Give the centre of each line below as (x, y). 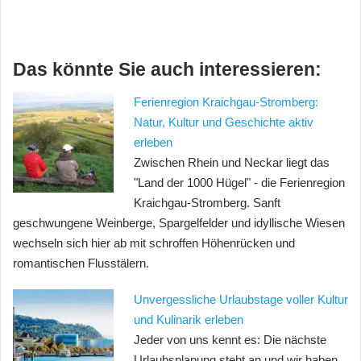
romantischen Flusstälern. (81, 263)
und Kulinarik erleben (189, 319)
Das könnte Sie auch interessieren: (167, 70)
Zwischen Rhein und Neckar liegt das (232, 162)
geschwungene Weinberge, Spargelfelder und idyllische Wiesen (179, 222)
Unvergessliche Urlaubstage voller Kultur (241, 299)
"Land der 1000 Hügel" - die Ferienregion (239, 182)
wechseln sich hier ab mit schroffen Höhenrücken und (154, 243)
